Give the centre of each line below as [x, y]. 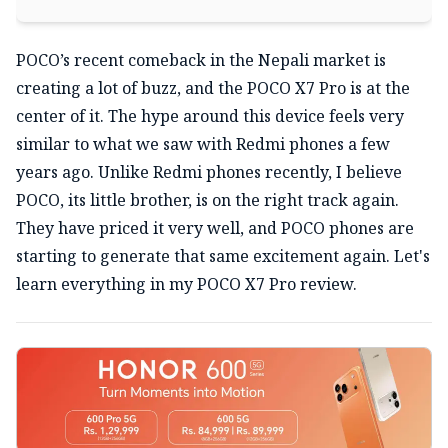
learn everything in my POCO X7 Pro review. [186, 284]
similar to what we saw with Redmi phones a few [203, 144]
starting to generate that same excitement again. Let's [223, 256]
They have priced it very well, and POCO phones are [215, 228]
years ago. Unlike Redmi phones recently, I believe [209, 172]
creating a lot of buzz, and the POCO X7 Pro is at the [213, 88]
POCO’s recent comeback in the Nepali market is [201, 60]
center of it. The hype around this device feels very [210, 116]
